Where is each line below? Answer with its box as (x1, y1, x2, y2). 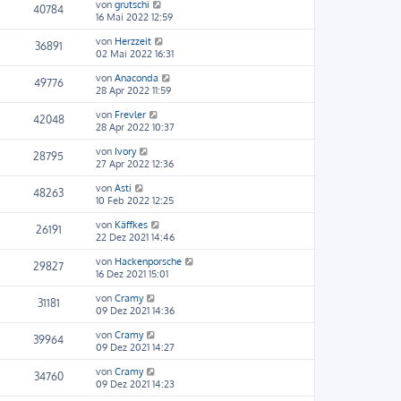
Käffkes (115, 218, 148, 231)
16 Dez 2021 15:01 (96, 268, 168, 280)
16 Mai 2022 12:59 (96, 11, 173, 23)
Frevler (115, 108, 146, 121)
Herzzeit (115, 35, 151, 47)
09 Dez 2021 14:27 (96, 341, 175, 354)
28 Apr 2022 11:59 (96, 84, 171, 97)
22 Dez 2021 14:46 (96, 231, 175, 243)
